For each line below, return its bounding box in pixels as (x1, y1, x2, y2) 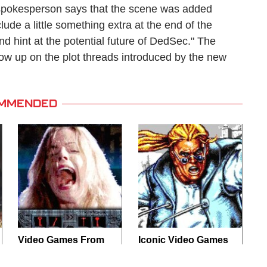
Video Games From (18, 235, 105, 245)
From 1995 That (138, 248, 209, 258)
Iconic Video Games (138, 235, 228, 245)
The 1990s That (18, 248, 88, 258)
